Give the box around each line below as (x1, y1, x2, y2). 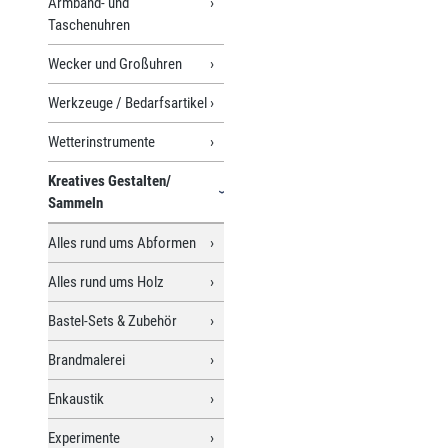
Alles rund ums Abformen (48, 233, 196, 252)
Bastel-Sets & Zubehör (48, 311, 177, 330)
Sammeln (48, 193, 103, 212)
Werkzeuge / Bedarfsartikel (48, 93, 207, 112)
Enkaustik (48, 389, 104, 408)
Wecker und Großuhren (48, 54, 182, 73)
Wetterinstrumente (48, 132, 155, 151)
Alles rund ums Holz (48, 272, 164, 291)
